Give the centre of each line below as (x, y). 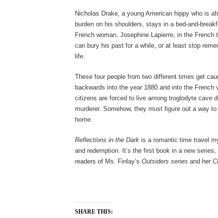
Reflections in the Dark (107, 140)
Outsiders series (165, 161)
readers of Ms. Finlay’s (108, 161)
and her (200, 161)
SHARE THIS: (94, 212)
